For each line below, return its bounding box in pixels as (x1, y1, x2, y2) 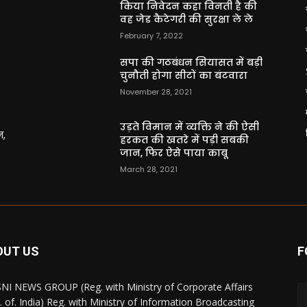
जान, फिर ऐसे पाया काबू (120, 146, 228, 160)
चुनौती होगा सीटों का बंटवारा (120, 69, 248, 83)
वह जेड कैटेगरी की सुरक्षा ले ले (120, 12, 254, 27)
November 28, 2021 (120, 86, 193, 98)
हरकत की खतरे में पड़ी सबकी (120, 133, 249, 147)
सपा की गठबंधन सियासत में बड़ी (120, 56, 263, 70)
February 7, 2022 (120, 30, 184, 42)
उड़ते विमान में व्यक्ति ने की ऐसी (120, 120, 260, 134)
